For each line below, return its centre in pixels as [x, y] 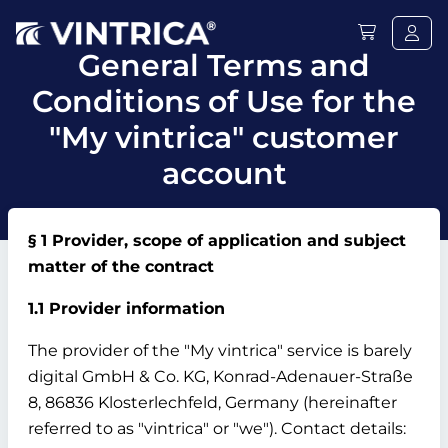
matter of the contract [121, 266]
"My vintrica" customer [224, 137]
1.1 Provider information [126, 308]
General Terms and [224, 65]
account [224, 173]
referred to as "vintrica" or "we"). [154, 428]
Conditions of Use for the [224, 101]
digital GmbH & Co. [105, 376]
